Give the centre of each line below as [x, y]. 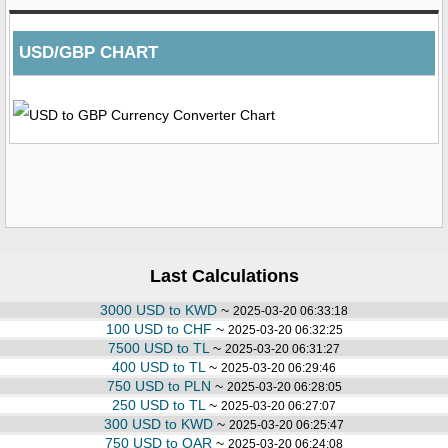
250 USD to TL [158, 404]
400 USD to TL [158, 366]
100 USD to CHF [158, 328]
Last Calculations [224, 275]
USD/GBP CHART [88, 52]
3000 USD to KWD [158, 309]
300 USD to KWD [158, 423]
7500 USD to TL [158, 347]
